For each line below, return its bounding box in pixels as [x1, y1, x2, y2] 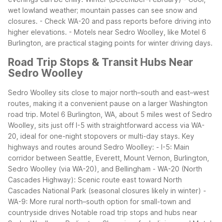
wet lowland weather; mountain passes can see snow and [8, 5, 197, 14]
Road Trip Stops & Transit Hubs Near [8, 55, 193, 68]
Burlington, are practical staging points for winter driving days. [8, 38, 213, 47]
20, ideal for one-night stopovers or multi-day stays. [8, 132, 180, 141]
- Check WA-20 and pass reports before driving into [40, 16, 211, 25]
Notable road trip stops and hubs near [71, 208, 197, 217]
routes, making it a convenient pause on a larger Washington [8, 99, 208, 108]
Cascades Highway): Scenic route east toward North [8, 175, 182, 184]
